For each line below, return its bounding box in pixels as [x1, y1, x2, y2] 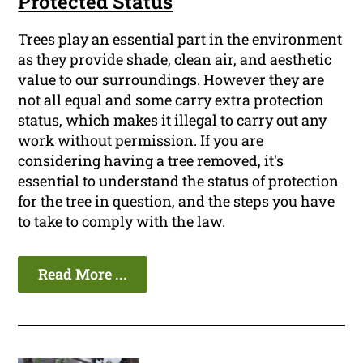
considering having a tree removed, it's [18, 151, 284, 171]
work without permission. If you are [18, 130, 264, 151]
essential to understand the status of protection [18, 171, 340, 191]
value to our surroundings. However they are [18, 70, 325, 90]
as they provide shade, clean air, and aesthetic [18, 49, 332, 70]
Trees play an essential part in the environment [18, 29, 343, 49]
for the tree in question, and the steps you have [18, 191, 335, 211]
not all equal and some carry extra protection [18, 90, 325, 110]
